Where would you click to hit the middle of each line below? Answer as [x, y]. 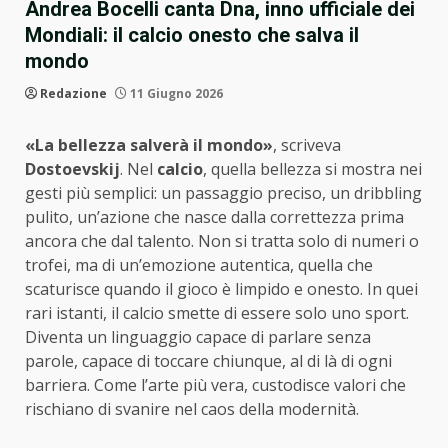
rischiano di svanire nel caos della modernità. [192, 408]
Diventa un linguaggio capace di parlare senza [198, 336]
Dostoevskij [72, 168]
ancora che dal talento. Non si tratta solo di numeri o [222, 240]
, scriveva [307, 144]
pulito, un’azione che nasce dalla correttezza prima [214, 216]
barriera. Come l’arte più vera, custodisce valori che [215, 384]
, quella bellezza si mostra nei [312, 168]
